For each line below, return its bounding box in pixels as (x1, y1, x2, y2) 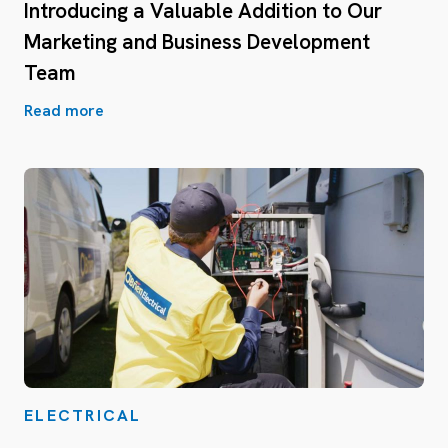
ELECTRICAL (24, 405, 142, 426)
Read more (24, 100, 104, 121)
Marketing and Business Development (24, 28, 370, 55)
